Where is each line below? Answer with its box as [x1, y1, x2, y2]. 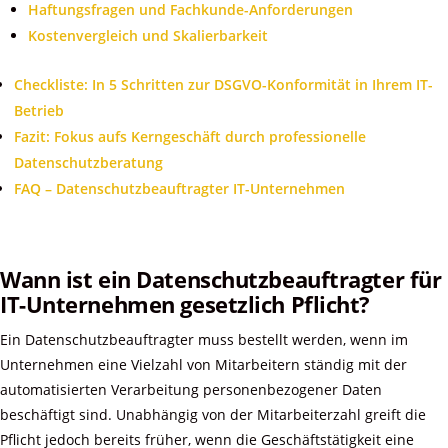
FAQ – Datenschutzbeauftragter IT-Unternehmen [14, 179, 345, 199]
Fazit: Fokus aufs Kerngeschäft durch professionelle [14, 127, 366, 147]
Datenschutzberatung [14, 153, 163, 173]
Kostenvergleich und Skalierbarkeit [28, 26, 268, 46]
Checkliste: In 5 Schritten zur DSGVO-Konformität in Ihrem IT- [14, 75, 433, 95]
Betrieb [14, 101, 64, 121]
